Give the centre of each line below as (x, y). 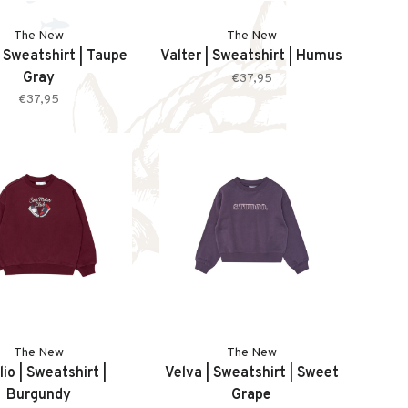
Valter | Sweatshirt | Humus (252, 56)
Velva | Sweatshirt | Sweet (251, 373)
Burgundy (39, 395)
